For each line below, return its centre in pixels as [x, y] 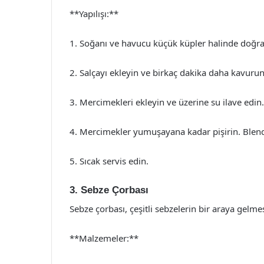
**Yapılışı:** [94, 13]
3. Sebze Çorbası [109, 190]
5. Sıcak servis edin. [109, 161]
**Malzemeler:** [104, 238]
